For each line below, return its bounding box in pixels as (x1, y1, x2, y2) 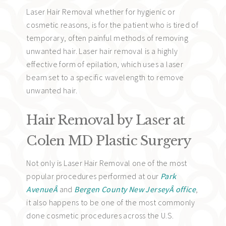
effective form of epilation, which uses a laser (26, 59, 184, 69)
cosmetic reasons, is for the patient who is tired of (26, 19, 199, 30)
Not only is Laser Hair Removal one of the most (26, 157, 187, 168)
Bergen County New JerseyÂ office (74, 184, 196, 194)
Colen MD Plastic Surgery (26, 132, 192, 149)
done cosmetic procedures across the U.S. (26, 210, 174, 220)
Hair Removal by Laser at (26, 111, 185, 128)
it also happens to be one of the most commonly (26, 197, 195, 207)
